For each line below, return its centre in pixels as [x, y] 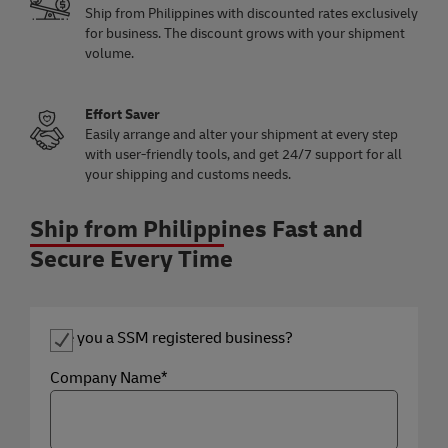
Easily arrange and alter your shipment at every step [241, 134]
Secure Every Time [131, 259]
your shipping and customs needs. [188, 174]
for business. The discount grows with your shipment [245, 33]
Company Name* [109, 377]
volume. [109, 53]
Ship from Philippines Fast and [196, 229]
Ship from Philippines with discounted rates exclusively [251, 13]
